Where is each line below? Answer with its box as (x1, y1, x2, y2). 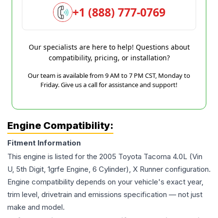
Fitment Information (7, 138, 81, 147)
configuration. (163, 164, 211, 174)
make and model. (7, 202, 65, 212)
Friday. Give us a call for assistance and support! (40, 80, 178, 89)
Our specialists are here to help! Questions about (28, 42, 190, 52)
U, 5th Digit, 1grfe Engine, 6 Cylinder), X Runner (7, 164, 163, 174)
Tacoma (144, 152, 171, 161)
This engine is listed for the (7, 152, 99, 161)
